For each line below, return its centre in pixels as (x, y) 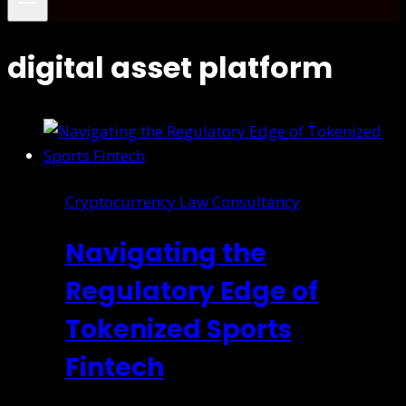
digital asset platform (170, 67)
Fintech (115, 367)
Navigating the (166, 253)
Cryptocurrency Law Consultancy (183, 201)
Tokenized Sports (179, 329)
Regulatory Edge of (192, 291)
